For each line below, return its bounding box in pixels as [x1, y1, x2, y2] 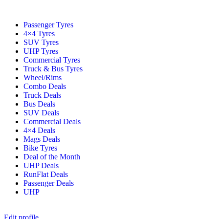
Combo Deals [23, 82, 66, 90]
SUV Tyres [23, 38, 59, 46]
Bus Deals [23, 100, 55, 108]
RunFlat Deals [23, 170, 68, 178]
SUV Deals [23, 109, 59, 117]
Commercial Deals [23, 117, 81, 126]
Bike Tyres [23, 144, 57, 152]
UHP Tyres [23, 47, 58, 55]
